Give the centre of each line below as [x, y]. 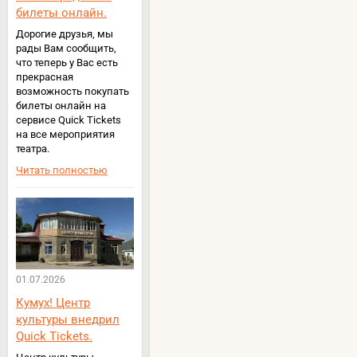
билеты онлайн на [61, 106]
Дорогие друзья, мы [65, 34]
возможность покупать [73, 92]
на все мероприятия [65, 135]
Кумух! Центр [53, 302]
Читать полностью [62, 171]
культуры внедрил [68, 319]
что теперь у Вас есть [67, 63]
